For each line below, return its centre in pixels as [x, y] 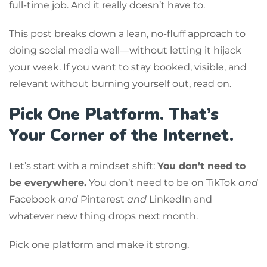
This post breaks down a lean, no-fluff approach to [127, 33]
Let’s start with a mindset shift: [83, 166]
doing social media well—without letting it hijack [125, 50]
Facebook [34, 199]
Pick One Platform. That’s [114, 114]
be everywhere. [48, 182]
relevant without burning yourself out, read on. [120, 83]
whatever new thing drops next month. [103, 216]
